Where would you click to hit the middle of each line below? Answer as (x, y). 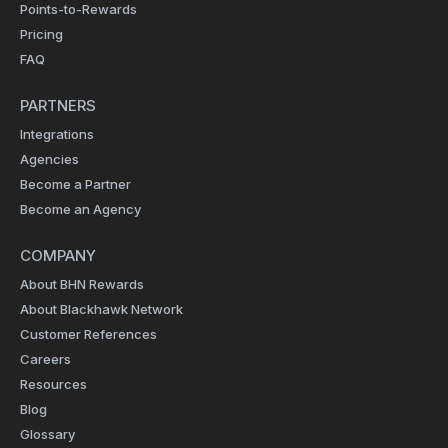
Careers (45, 359)
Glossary (47, 434)
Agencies (49, 159)
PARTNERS (58, 106)
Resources (53, 384)
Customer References (88, 334)
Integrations (57, 134)
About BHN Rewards (82, 284)
